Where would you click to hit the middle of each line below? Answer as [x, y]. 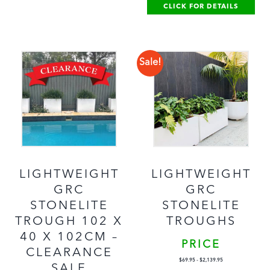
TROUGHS [201, 221]
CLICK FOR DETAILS [201, 7]
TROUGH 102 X [69, 221]
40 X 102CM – [69, 237]
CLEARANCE [69, 253]
